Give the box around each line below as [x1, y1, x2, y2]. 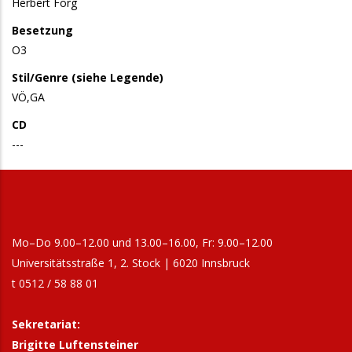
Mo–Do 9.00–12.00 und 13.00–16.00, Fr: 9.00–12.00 [12, 235, 273, 250]
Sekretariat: [12, 317, 80, 332]
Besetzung [12, 23, 73, 38]
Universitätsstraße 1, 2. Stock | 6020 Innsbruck [12, 255, 250, 270]
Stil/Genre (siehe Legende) [12, 70, 163, 85]
